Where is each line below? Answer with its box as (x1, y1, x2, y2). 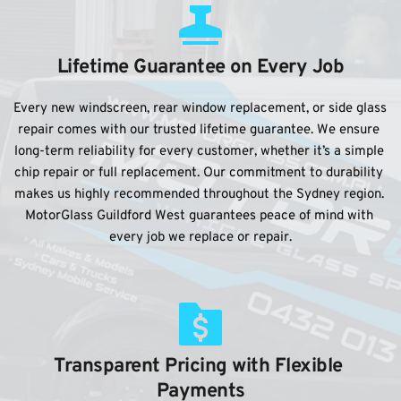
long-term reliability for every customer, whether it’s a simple (13, 143, 384, 160)
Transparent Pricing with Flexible (54, 354, 343, 379)
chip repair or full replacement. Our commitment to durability (14, 165, 383, 182)
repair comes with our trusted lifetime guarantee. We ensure (18, 122, 380, 139)
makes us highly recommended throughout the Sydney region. (13, 186, 384, 203)
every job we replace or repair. (109, 229, 292, 246)
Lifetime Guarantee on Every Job (56, 55, 345, 80)
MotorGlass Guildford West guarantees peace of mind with (24, 208, 373, 225)
